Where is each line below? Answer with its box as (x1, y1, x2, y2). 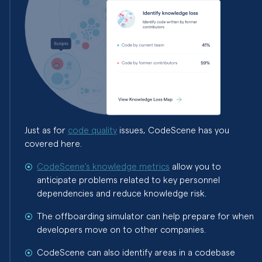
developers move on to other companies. (37, 223, 206, 235)
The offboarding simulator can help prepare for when (37, 210, 254, 221)
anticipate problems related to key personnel (37, 174, 220, 185)
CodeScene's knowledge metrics (37, 160, 170, 171)
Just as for (25, 124, 68, 135)
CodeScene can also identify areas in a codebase (37, 246, 235, 257)
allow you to (170, 160, 221, 171)
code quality (68, 124, 117, 135)
